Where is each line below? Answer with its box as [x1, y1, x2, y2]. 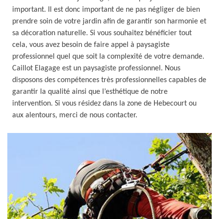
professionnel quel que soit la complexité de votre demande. [12, 53, 204, 61]
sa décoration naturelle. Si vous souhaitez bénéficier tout [12, 29, 192, 37]
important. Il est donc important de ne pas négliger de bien [12, 6, 200, 14]
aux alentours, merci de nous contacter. [12, 111, 137, 119]
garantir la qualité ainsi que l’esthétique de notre [12, 88, 168, 96]
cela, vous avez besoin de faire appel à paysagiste [12, 41, 170, 49]
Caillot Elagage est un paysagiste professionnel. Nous [12, 65, 180, 72]
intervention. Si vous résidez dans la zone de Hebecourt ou [12, 100, 197, 108]
